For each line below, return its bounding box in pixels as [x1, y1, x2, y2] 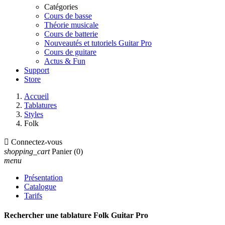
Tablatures [24, 101, 57, 109]
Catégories [44, 3, 78, 11]
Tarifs [24, 191, 42, 200]
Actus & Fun [44, 57, 85, 65]
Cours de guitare [44, 48, 96, 56]
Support [24, 66, 49, 74]
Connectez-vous [11, 138, 62, 146]
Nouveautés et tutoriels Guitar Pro [44, 39, 152, 47]
